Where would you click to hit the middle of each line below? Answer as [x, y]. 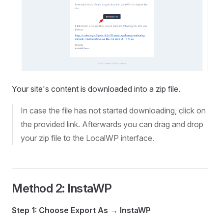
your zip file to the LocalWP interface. [87, 138]
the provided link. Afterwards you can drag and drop [112, 124]
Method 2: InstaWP [62, 188]
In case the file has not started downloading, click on [113, 110]
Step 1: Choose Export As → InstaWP [81, 210]
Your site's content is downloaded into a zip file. [96, 89]
